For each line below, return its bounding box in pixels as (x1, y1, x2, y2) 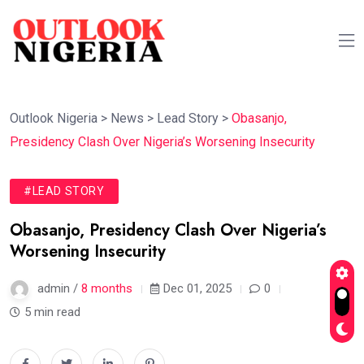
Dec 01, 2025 (163, 281, 232, 296)
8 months (81, 281, 132, 296)
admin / (37, 281, 81, 296)
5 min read (24, 305, 80, 319)
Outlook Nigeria (10, 110, 97, 126)
